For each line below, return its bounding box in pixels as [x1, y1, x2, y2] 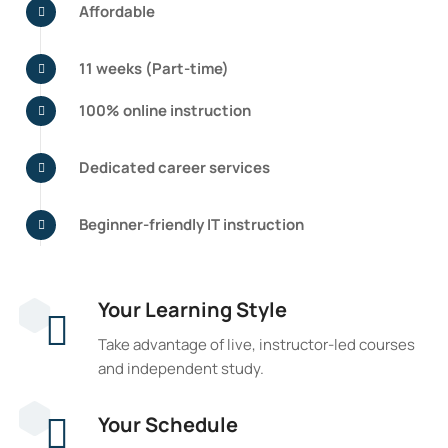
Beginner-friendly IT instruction [79, 214, 305, 236]
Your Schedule [98, 410, 239, 438]
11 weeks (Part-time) [79, 58, 230, 80]
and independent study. [98, 357, 265, 379]
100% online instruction [79, 100, 252, 122]
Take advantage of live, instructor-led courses [98, 333, 416, 355]
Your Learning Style [98, 295, 288, 323]
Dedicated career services [79, 157, 271, 179]
